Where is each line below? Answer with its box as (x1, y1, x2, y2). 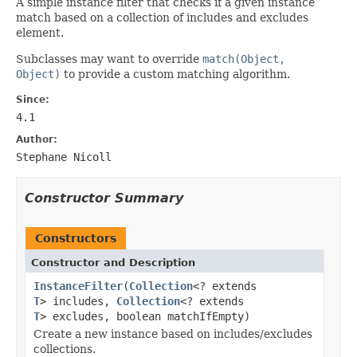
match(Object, (202, 52, 285, 65)
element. (16, 25, 64, 39)
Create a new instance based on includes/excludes (33, 327, 312, 340)
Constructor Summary (25, 190, 183, 206)
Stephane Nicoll (16, 150, 112, 163)
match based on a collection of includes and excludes (16, 10, 308, 24)
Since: (16, 93, 49, 105)
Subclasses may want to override (16, 52, 202, 65)
